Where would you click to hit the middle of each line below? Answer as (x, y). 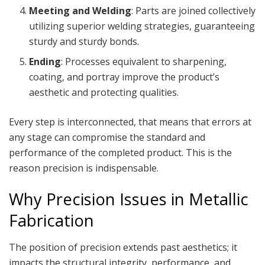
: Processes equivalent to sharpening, (144, 61)
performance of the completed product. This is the (120, 152)
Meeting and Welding (80, 10)
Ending (45, 61)
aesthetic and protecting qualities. (104, 92)
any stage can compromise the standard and (107, 137)
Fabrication (51, 221)
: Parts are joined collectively (194, 10)
